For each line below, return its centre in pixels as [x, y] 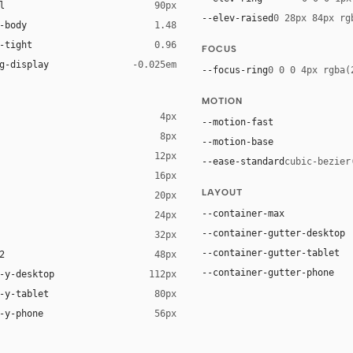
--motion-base [238, 141]
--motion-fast [238, 122]
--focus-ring [235, 70]
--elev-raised [238, 18]
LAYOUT [222, 192]
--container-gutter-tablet [271, 253]
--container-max [243, 213]
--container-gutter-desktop [273, 233]
